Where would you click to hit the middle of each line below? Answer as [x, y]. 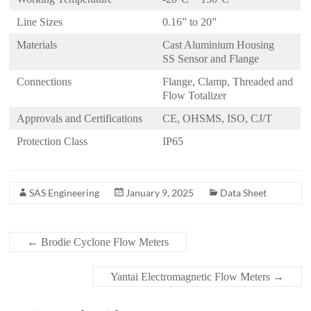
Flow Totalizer [195, 96]
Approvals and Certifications [80, 119]
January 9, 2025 [160, 193]
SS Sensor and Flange [211, 59]
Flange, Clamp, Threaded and [228, 82]
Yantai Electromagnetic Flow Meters [191, 277]
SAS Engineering [65, 193]
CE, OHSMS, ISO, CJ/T [218, 119]
